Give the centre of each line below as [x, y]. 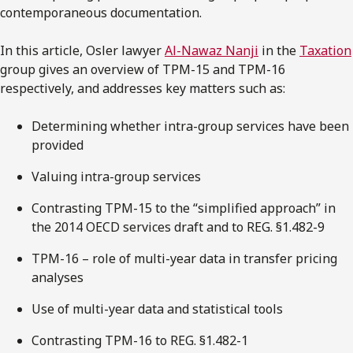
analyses [58, 277]
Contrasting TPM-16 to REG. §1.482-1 [140, 340]
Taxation [325, 50]
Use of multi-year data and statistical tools [157, 308]
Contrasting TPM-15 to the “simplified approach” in [184, 208]
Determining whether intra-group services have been [190, 126]
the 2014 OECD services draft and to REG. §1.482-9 [178, 227]
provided [58, 145]
